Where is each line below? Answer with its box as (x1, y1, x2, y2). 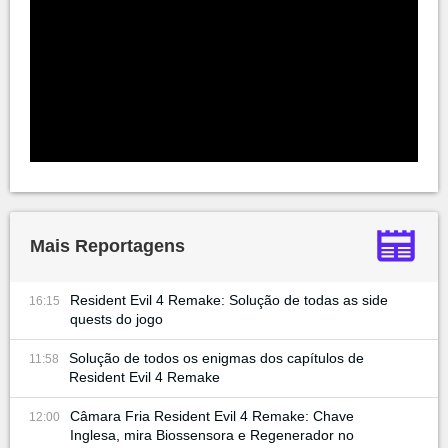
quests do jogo (70, 310, 163, 327)
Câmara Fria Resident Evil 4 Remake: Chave (70, 407, 354, 424)
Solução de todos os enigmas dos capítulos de (69, 349, 364, 366)
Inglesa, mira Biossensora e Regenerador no (70, 426, 354, 443)
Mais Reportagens (30, 236, 185, 257)
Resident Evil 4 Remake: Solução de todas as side (70, 291, 388, 308)
